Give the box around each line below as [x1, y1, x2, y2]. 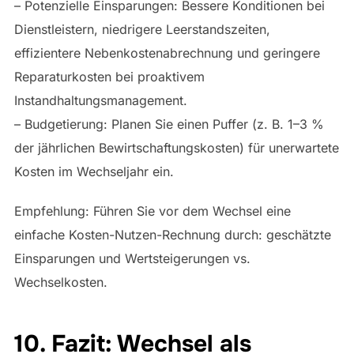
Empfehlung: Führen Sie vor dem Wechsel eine [13, 202, 291, 219]
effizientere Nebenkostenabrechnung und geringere [13, 44, 320, 61]
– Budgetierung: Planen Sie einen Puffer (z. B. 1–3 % [13, 115, 324, 132]
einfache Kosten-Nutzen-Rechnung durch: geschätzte [13, 226, 331, 243]
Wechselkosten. [13, 273, 107, 290]
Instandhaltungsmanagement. [13, 92, 187, 108]
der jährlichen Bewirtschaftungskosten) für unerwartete [13, 139, 339, 156]
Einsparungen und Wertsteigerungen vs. [13, 250, 250, 266]
